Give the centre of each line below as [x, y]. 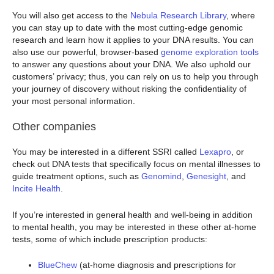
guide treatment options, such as [77, 176]
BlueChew [57, 265]
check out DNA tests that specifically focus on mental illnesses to [136, 164]
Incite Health [36, 189]
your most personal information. [74, 101]
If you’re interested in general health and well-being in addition [132, 214]
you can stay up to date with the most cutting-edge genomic [128, 27]
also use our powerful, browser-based [87, 52]
